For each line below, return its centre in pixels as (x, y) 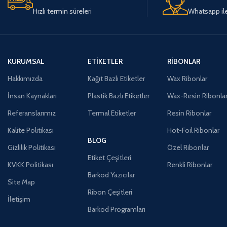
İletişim (19, 199)
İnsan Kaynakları (32, 96)
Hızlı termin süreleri (62, 11)
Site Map (21, 182)
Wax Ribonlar (187, 78)
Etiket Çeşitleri (109, 157)
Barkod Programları (116, 209)
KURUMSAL (26, 61)
